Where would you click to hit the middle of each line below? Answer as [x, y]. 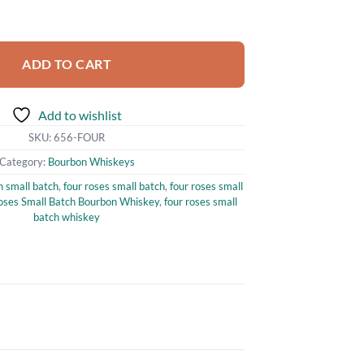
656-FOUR [80, 137]
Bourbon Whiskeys [91, 161]
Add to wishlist [80, 115]
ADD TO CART [67, 64]
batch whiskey [67, 217]
